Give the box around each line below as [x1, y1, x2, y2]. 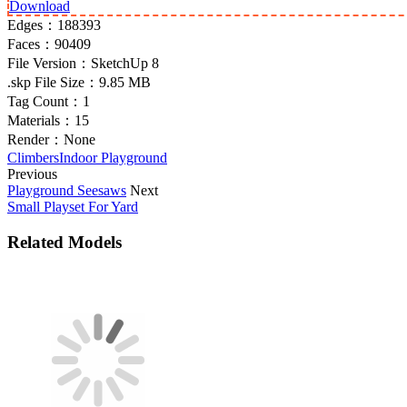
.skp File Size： [7, 74, 99, 90]
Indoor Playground [59, 149, 167, 165]
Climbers [7, 149, 59, 165]
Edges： [7, 16, 57, 33]
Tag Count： [7, 93, 83, 109]
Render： [7, 131, 64, 147]
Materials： [7, 112, 74, 128]
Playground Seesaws [7, 182, 126, 198]
